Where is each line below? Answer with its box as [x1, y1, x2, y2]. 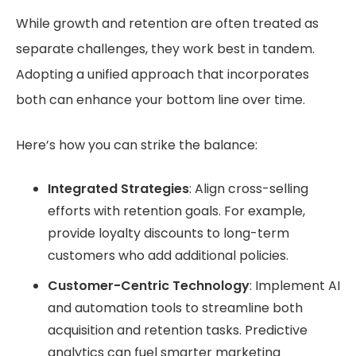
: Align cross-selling [189, 180, 308, 199]
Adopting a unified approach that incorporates [16, 65, 309, 84]
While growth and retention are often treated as [16, 14, 319, 33]
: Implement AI [250, 277, 340, 296]
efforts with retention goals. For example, [48, 202, 305, 221]
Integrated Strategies [48, 180, 189, 199]
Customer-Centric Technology [48, 277, 250, 296]
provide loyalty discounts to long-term [48, 224, 289, 243]
